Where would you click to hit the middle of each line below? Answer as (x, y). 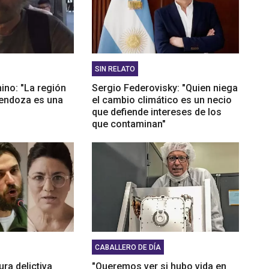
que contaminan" (128, 124)
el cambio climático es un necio (162, 100)
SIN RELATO (115, 69)
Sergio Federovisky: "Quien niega (165, 88)
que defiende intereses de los (156, 112)
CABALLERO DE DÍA (128, 247)
